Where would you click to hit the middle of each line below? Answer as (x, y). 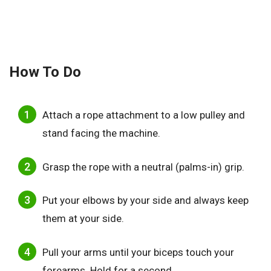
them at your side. (83, 219)
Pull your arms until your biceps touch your (138, 252)
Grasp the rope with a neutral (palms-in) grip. (143, 167)
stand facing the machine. (101, 133)
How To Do (45, 72)
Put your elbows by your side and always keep (145, 201)
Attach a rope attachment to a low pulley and (144, 115)
